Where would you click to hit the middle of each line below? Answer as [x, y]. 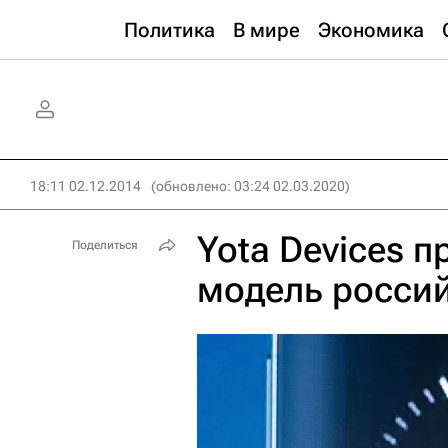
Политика [169, 30]
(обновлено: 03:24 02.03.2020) [250, 186]
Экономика [371, 30]
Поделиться [105, 245]
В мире [266, 30]
